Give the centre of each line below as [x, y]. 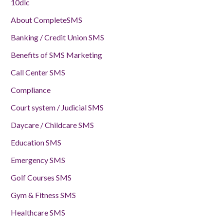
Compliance [31, 90]
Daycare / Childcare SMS [52, 125]
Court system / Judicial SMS [57, 108]
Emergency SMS [38, 160]
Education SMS [36, 143]
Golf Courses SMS [41, 178]
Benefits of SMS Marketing [56, 55]
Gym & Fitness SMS [43, 195]
